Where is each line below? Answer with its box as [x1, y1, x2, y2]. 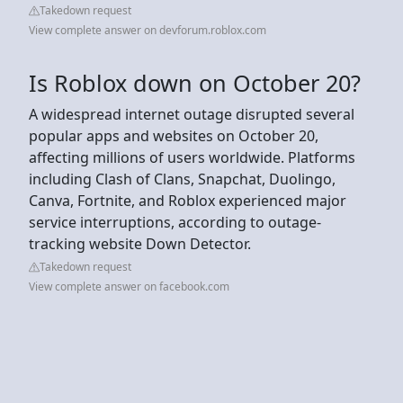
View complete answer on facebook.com [29, 278, 229, 294]
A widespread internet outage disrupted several [29, 103, 354, 124]
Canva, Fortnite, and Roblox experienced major [29, 190, 346, 210]
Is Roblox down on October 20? [29, 67, 361, 98]
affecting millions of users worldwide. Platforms [29, 147, 355, 167]
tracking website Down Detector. [29, 233, 251, 254]
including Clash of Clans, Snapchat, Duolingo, [29, 168, 336, 189]
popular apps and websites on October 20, [29, 125, 318, 146]
